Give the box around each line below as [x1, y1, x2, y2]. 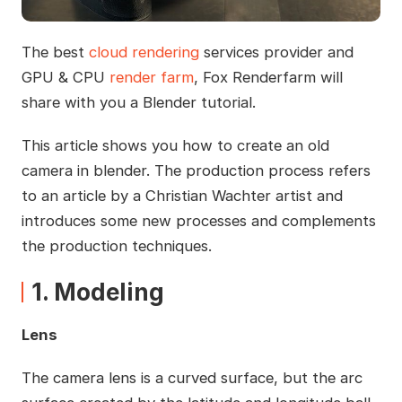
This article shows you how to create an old [21, 136, 329, 155]
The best [21, 43, 89, 62]
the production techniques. [21, 237, 212, 256]
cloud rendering [88, 43, 199, 62]
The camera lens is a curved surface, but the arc [21, 369, 363, 388]
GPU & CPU [21, 68, 109, 87]
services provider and [198, 43, 354, 62]
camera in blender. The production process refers [21, 162, 371, 180]
